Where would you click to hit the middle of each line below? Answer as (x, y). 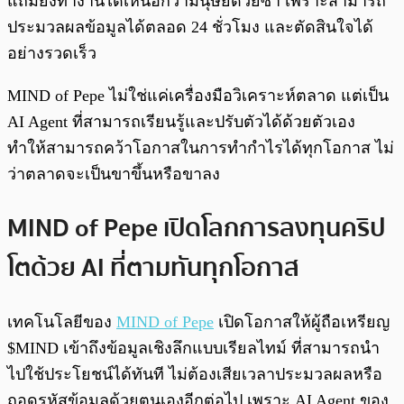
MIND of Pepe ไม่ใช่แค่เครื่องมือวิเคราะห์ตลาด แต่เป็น (198, 96)
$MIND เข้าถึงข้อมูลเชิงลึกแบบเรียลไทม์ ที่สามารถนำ (193, 348)
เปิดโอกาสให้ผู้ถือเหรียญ (302, 321)
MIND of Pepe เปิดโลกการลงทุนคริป (196, 228)
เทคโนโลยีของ (62, 321)
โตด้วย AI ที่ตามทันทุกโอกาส (153, 267)
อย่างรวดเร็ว (52, 54)
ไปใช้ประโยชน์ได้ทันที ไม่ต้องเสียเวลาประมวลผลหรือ (195, 374)
